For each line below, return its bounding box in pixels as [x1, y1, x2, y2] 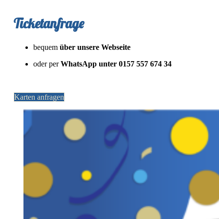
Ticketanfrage [14, 15, 84, 32]
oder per [33, 59, 61, 68]
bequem [33, 43, 60, 51]
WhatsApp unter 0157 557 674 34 [61, 59, 172, 68]
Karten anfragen [14, 92, 64, 101]
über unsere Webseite [60, 43, 131, 51]
